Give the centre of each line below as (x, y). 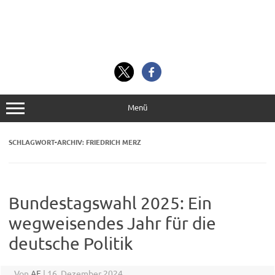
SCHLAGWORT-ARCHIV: (47, 142)
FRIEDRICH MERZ (114, 142)
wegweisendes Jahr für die (112, 223)
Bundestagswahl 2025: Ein (110, 203)
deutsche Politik (71, 244)
